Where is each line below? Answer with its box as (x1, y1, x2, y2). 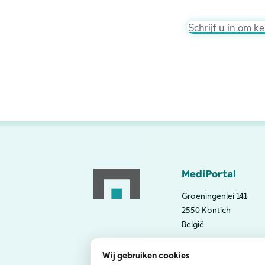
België (182, 219, 204, 230)
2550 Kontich (182, 205, 231, 215)
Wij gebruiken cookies (102, 250, 189, 260)
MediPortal (182, 168, 236, 181)
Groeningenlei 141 (182, 191, 247, 201)
